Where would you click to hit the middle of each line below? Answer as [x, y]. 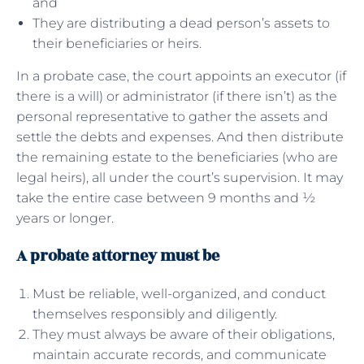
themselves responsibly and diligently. [155, 314]
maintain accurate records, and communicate [180, 354]
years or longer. [65, 218]
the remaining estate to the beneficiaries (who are [177, 157]
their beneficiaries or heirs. [119, 43]
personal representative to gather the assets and [172, 116]
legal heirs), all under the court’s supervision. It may [180, 177]
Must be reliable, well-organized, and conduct [179, 293]
